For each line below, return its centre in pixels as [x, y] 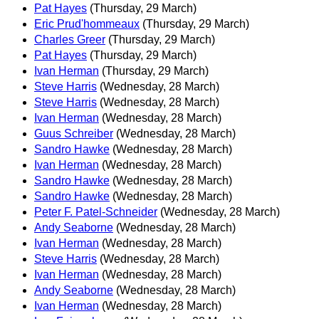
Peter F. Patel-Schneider [96, 212]
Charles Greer [70, 40]
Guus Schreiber [74, 134]
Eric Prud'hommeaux [87, 24]
